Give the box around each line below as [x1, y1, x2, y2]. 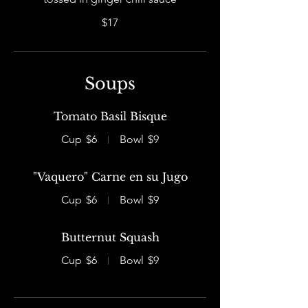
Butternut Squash [60, 230, 159, 244]
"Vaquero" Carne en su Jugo [32, 170, 188, 184]
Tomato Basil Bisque [53, 109, 167, 123]
